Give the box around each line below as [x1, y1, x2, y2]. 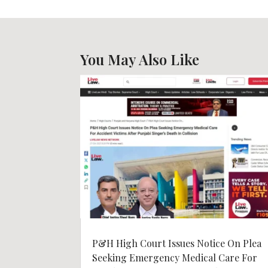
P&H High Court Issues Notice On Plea [92, 236, 262, 249]
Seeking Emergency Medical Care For [92, 251, 258, 264]
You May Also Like [80, 49, 200, 69]
